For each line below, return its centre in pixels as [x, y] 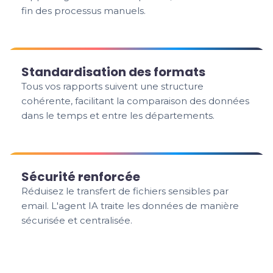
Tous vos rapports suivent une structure [113, 86]
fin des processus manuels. [84, 11]
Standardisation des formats [114, 72]
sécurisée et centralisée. [77, 220]
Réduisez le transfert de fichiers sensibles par [125, 191]
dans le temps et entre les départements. [118, 115]
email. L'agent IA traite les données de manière [130, 206]
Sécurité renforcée [81, 177]
